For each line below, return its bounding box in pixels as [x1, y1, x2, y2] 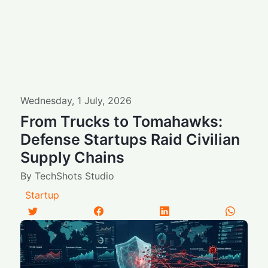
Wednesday [20, 94, 72, 106]
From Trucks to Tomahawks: [20, 112, 223, 130]
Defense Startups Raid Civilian [20, 130, 240, 148]
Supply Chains [20, 148, 125, 166]
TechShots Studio [35, 169, 115, 182]
